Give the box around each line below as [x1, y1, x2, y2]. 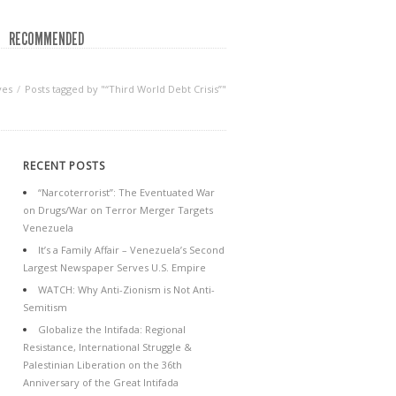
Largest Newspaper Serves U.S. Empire [23, 261, 206, 274]
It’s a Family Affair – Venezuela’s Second [38, 243, 225, 256]
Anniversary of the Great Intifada [23, 376, 179, 389]
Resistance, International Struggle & [23, 340, 192, 354]
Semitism [23, 301, 67, 314]
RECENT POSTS [23, 158, 105, 173]
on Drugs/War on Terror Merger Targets [23, 203, 213, 217]
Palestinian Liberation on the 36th [23, 358, 182, 371]
